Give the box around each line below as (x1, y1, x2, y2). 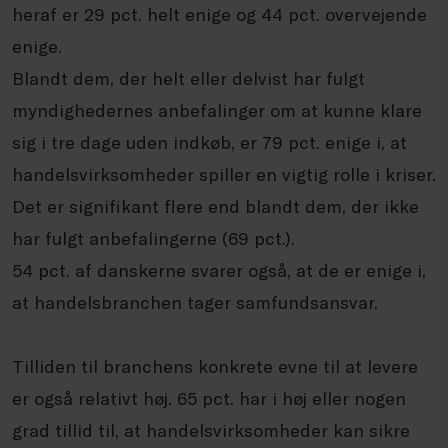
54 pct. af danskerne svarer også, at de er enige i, (12, 259, 426, 281)
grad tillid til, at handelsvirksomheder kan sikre (12, 419, 410, 441)
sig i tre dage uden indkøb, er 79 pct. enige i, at (12, 131, 407, 153)
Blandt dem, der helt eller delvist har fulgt (12, 67, 365, 89)
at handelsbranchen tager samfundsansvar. (12, 291, 383, 313)
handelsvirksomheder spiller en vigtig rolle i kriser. (12, 163, 436, 185)
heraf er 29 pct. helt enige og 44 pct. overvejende (12, 3, 427, 25)
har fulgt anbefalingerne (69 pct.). (12, 227, 305, 249)
